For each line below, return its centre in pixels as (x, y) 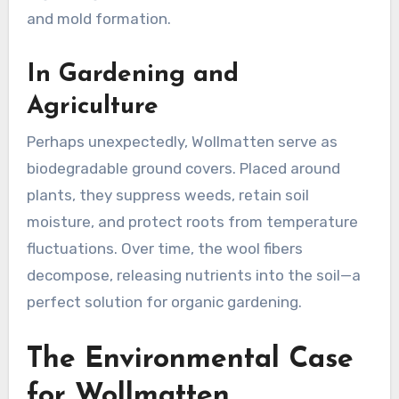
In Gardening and (132, 74)
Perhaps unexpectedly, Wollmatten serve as (182, 142)
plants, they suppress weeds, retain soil (167, 195)
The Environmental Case (190, 360)
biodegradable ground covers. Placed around (183, 169)
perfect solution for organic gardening (162, 302)
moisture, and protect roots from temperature (192, 222)
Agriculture (92, 106)
